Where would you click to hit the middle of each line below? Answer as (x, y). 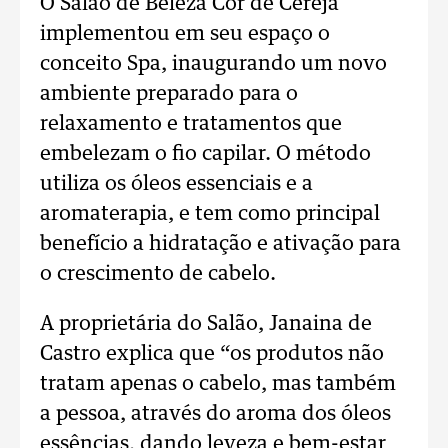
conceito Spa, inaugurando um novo (213, 64)
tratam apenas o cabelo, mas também (218, 384)
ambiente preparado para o (169, 94)
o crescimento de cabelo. (158, 274)
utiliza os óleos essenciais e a (176, 184)
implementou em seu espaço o (185, 34)
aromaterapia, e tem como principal (210, 214)
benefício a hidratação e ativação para (220, 244)
